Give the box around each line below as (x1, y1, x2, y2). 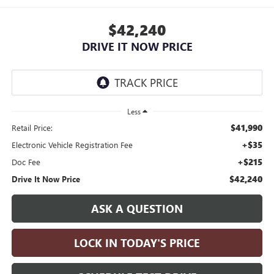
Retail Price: (11, 122, 53, 133)
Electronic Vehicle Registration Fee (11, 139, 133, 150)
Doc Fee (11, 156, 40, 167)
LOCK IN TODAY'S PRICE (74, 235, 200, 250)
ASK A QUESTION (91, 201, 183, 216)
